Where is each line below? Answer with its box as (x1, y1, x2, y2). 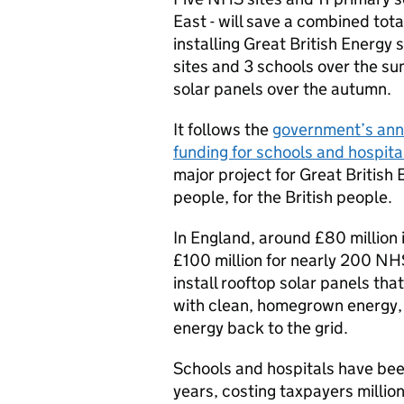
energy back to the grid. (173, 317, 355, 338)
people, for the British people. (173, 187, 396, 207)
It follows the (173, 119, 272, 140)
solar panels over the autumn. (173, 78, 399, 99)
